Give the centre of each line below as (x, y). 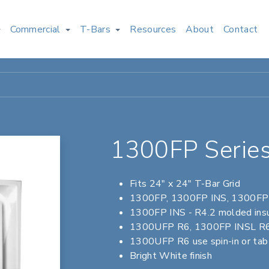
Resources (153, 29)
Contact (240, 29)
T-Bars (95, 29)
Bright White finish (171, 256)
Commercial (35, 29)
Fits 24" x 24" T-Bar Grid (185, 184)
